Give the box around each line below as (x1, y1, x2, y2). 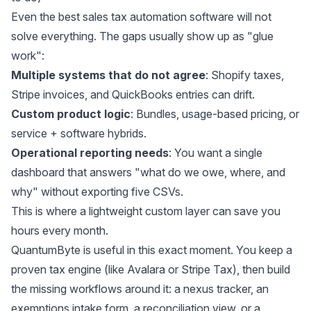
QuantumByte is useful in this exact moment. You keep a (11, 242, 292, 257)
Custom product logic (11, 106, 131, 121)
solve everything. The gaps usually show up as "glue (11, 28, 274, 43)
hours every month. (11, 223, 108, 237)
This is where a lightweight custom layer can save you (11, 203, 280, 218)
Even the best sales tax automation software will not (11, 9, 271, 24)
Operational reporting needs (11, 145, 169, 160)
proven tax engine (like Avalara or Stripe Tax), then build (11, 262, 290, 276)
